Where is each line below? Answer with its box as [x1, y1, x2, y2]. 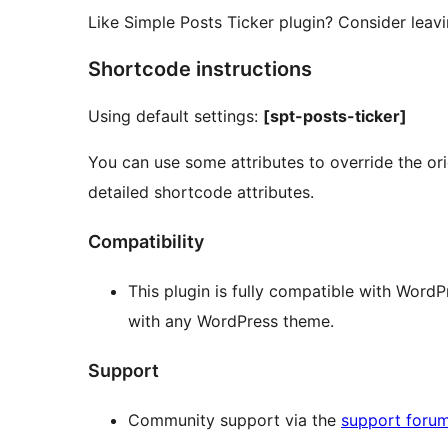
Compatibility [88, 231, 204, 253]
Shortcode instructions [88, 57, 312, 82]
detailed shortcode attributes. [88, 182, 314, 203]
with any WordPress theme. [128, 310, 334, 331]
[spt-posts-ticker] [263, 106, 407, 127]
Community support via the [128, 409, 341, 430]
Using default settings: [88, 106, 263, 127]
